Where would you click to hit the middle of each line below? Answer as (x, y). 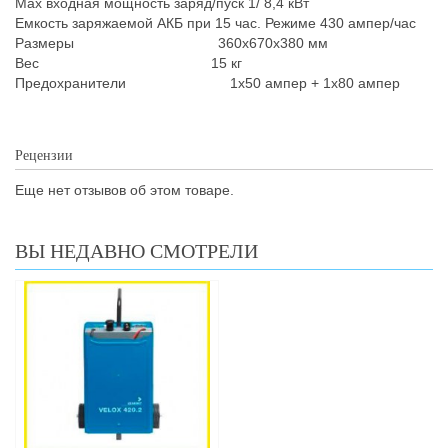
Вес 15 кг (130, 63)
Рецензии (44, 155)
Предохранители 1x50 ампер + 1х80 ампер (207, 83)
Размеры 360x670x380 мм (171, 43)
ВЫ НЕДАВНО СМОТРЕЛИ (136, 251)
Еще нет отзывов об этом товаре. (124, 190)
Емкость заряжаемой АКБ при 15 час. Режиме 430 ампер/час (215, 23)
